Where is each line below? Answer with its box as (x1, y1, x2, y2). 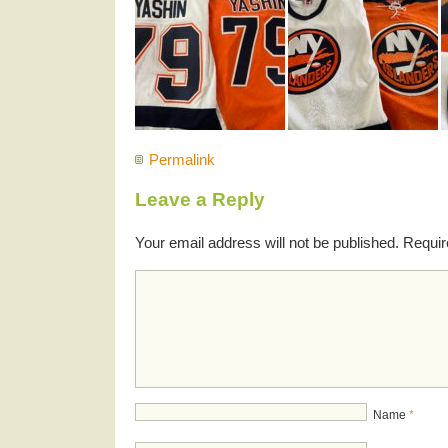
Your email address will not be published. (135, 233, 399, 251)
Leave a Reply (135, 189, 265, 211)
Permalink (149, 150, 215, 168)
